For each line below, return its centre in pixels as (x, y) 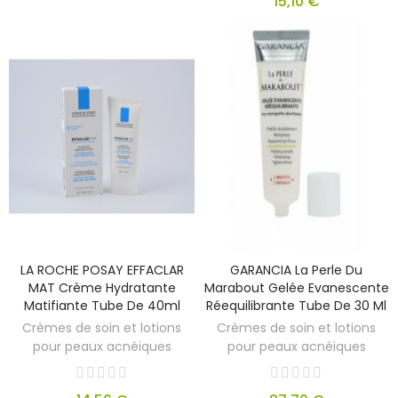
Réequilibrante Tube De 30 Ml (296, 305)
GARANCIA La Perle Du (296, 270)
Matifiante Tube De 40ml (102, 305)
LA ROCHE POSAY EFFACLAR (102, 270)
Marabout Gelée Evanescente (296, 287)
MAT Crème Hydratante (102, 287)
